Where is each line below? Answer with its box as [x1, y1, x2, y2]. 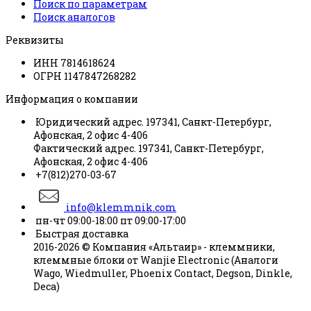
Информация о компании [6, 92, 138, 106]
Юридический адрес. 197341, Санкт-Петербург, [33, 115, 271, 129]
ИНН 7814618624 [33, 56, 115, 70]
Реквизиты [6, 33, 64, 47]
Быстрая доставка [33, 227, 128, 241]
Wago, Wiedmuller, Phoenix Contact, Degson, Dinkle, [33, 267, 292, 280]
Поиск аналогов [33, 10, 115, 24]
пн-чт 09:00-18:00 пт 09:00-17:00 [33, 214, 186, 228]
